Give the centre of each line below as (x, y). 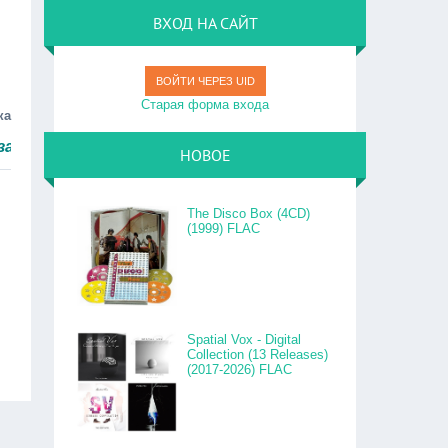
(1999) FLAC (224, 228)
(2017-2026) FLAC (240, 369)
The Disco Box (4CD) (249, 213)
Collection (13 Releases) (258, 354)
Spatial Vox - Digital (244, 339)
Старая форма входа (205, 104)
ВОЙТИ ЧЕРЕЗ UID (205, 81)
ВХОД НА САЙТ (205, 23)
